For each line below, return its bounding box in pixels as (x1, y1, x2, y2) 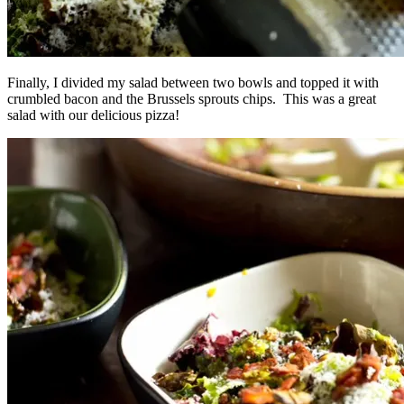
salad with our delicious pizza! (7, 107, 179, 124)
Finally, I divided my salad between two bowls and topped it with (7, 75, 379, 91)
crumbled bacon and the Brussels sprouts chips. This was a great (7, 91, 376, 107)
